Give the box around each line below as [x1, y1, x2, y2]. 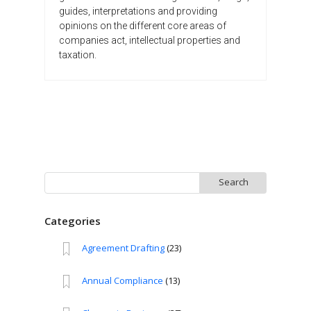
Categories [44, 214, 101, 228]
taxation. [59, 49, 96, 60]
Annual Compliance [82, 274, 164, 287]
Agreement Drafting [82, 242, 165, 255]
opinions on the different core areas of [59, 19, 226, 31]
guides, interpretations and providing [59, 5, 217, 17]
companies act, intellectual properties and [59, 34, 240, 46]
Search [44, 172, 74, 185]
